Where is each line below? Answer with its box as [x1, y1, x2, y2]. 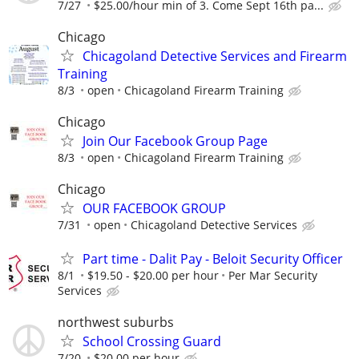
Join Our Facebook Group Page [83, 132, 268, 151]
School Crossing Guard [83, 332, 221, 350]
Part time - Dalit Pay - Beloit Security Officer [83, 249, 343, 268]
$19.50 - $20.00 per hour [87, 267, 219, 283]
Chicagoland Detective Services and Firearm [83, 47, 347, 65]
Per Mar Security [228, 267, 317, 283]
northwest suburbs [58, 313, 174, 331]
